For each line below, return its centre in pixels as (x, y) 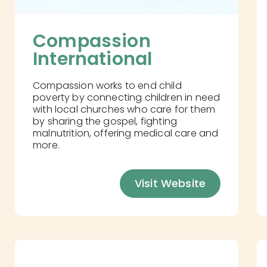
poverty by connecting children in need (127, 98)
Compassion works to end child (107, 86)
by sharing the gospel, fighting (105, 122)
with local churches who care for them (124, 110)
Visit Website (170, 184)
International (93, 59)
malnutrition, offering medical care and (126, 133)
